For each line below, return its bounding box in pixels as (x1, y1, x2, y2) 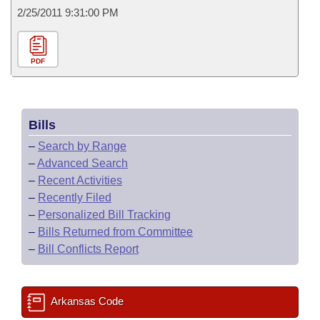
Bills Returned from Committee (38, 226, 193, 238)
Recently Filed (38, 191, 111, 204)
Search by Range (38, 140, 126, 152)
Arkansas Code (49, 295, 124, 307)
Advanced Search (37, 157, 128, 169)
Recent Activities (38, 174, 122, 186)
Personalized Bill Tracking (38, 209, 171, 221)
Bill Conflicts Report (38, 243, 139, 255)
